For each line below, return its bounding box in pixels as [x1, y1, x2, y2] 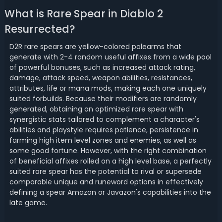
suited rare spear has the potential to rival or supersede [9, 166, 202, 176]
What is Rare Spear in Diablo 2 [4, 6, 163, 21]
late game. [9, 198, 47, 208]
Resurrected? [4, 22, 75, 36]
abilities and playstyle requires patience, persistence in [9, 125, 198, 135]
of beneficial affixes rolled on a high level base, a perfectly [9, 156, 212, 166]
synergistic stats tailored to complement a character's [9, 114, 200, 124]
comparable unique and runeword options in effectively [9, 177, 203, 187]
